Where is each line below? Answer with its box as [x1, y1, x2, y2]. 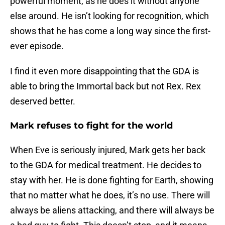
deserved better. [10, 96, 75, 107]
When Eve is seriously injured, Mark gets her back [10, 145, 205, 156]
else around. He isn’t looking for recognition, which [10, 11, 209, 22]
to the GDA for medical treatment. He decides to [10, 160, 201, 171]
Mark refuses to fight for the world [10, 120, 173, 132]
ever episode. [10, 41, 64, 52]
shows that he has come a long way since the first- [10, 26, 210, 37]
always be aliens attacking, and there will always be [10, 205, 214, 216]
